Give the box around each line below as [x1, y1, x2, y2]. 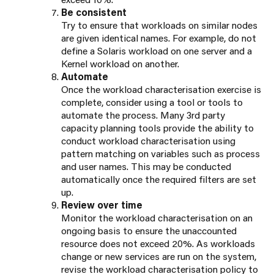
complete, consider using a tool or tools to [61, 95, 243, 109]
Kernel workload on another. [61, 57, 179, 70]
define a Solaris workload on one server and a [61, 44, 252, 57]
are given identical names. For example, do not [61, 31, 256, 45]
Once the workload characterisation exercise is [61, 83, 261, 96]
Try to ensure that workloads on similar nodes [61, 18, 257, 32]
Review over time [61, 198, 143, 212]
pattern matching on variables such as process [61, 147, 260, 160]
